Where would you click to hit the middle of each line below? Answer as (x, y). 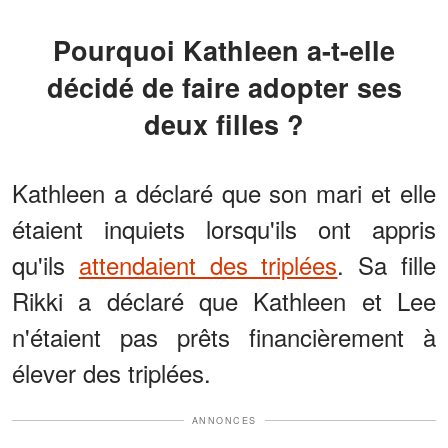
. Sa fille (387, 264)
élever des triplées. (111, 372)
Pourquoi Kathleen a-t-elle (62, 49)
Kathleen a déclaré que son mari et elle (224, 192)
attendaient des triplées (208, 264)
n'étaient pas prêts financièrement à (224, 336)
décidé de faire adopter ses (224, 86)
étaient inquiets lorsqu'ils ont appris (224, 228)
